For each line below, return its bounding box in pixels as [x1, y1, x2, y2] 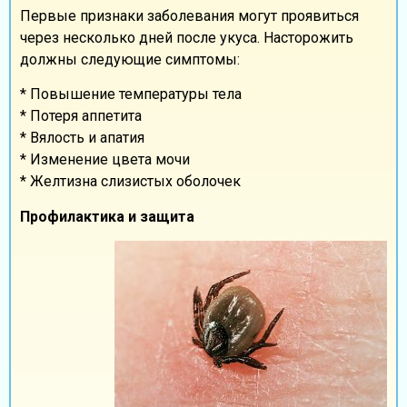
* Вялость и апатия [20, 129, 144, 147]
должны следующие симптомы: [20, 50, 240, 68]
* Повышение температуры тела [20, 85, 242, 104]
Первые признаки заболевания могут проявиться [20, 6, 359, 25]
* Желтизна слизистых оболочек [20, 173, 241, 191]
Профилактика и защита [20, 207, 194, 225]
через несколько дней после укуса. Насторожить [20, 28, 353, 46]
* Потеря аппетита [20, 107, 142, 125]
